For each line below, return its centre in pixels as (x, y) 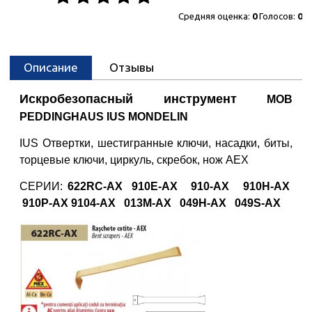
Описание (51, 68)
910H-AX (267, 187)
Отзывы (132, 68)
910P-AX (47, 203)
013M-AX (148, 203)
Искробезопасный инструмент (143, 99)
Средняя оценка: (215, 16)
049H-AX (203, 203)
